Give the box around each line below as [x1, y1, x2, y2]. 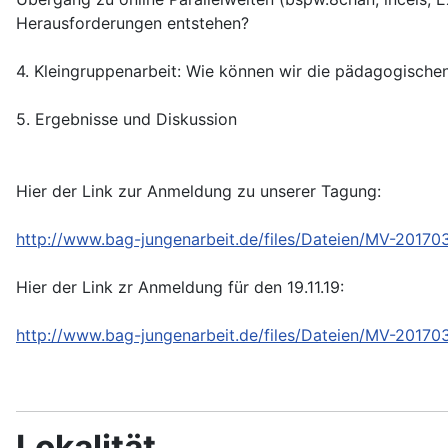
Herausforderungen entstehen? [16, 13, 249, 34]
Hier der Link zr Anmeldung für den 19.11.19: [16, 277, 344, 298]
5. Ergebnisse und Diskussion [16, 109, 237, 130]
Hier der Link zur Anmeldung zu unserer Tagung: [16, 181, 381, 202]
